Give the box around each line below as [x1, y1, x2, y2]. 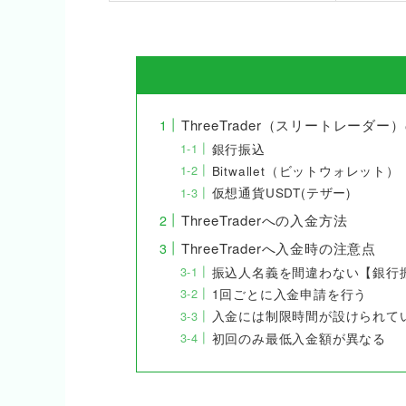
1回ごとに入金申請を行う [211, 285, 368, 304]
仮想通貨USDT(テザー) [211, 184, 352, 202]
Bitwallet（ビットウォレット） [211, 161, 400, 179]
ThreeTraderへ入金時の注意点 [180, 238, 377, 258]
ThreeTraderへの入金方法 [180, 209, 348, 229]
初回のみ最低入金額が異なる [211, 329, 386, 347]
